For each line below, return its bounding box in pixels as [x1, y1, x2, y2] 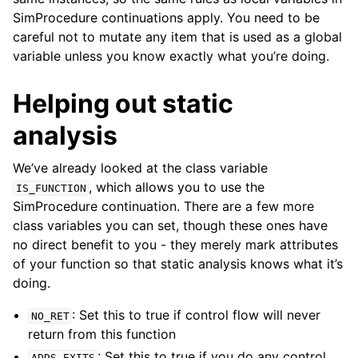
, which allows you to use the [89, 179, 265, 195]
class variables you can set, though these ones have [13, 217, 328, 233]
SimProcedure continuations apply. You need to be [13, 10, 320, 26]
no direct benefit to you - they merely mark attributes [13, 237, 338, 253]
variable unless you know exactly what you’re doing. [13, 48, 329, 64]
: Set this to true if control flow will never [72, 307, 321, 323]
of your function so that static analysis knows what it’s [13, 256, 343, 272]
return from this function [28, 326, 177, 342]
